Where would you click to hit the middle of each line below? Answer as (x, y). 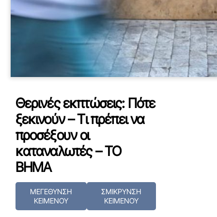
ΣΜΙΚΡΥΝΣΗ (121, 192)
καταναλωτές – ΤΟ (68, 151)
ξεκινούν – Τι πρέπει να (80, 119)
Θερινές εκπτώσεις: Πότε (85, 103)
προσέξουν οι (52, 135)
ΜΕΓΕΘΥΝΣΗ (51, 192)
